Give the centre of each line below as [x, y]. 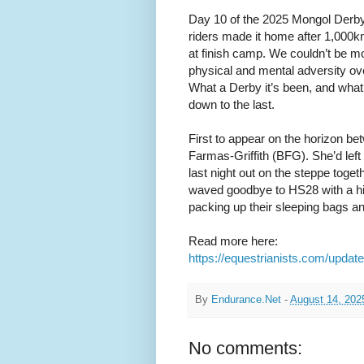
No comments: [245, 349]
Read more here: [233, 241]
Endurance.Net [246, 299]
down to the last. [232, 105]
